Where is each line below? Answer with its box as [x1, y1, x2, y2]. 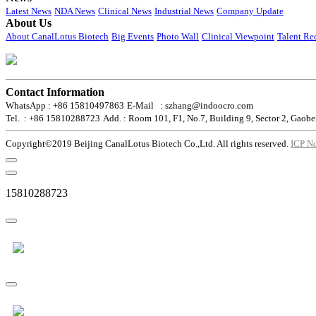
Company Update [217, 6, 284, 16]
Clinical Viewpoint [202, 31, 274, 42]
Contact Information [6, 86, 104, 98]
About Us [6, 17, 51, 29]
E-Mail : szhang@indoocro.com [127, 100, 253, 111]
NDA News [54, 6, 95, 16]
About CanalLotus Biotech [6, 31, 109, 42]
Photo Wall [157, 31, 199, 42]
